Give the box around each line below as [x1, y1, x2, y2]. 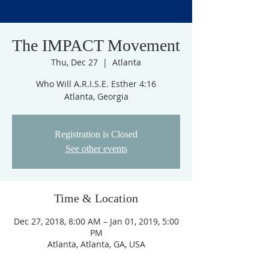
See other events [65, 144, 127, 154]
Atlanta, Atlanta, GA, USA [47, 238, 145, 250]
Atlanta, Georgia [64, 91, 128, 102]
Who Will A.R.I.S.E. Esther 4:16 [36, 78, 156, 89]
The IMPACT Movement [12, 36, 180, 55]
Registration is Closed [55, 129, 138, 139]
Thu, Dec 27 [51, 56, 98, 68]
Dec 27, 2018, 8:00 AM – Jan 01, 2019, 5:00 [13, 216, 179, 227]
